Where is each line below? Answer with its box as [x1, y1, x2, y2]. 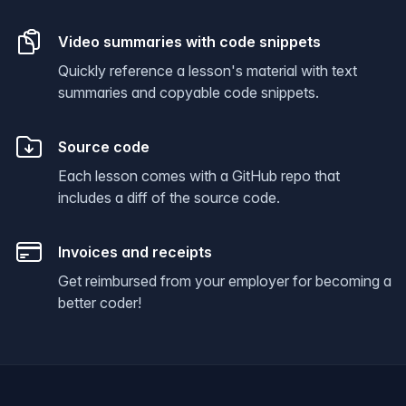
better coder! [58, 294, 141, 312]
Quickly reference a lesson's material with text [58, 62, 357, 80]
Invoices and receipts [58, 243, 212, 261]
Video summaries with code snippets [58, 33, 321, 51]
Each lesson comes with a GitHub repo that [58, 167, 340, 185]
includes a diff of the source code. [58, 188, 280, 207]
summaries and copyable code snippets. [58, 83, 319, 101]
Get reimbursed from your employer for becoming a [58, 272, 391, 290]
